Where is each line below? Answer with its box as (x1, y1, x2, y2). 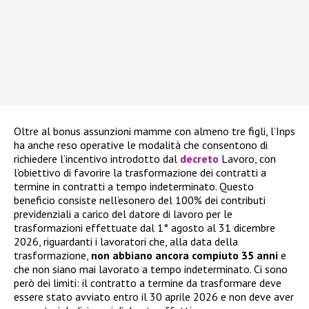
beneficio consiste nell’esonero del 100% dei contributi (14, 192, 266, 207)
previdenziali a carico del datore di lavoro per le (14, 206, 232, 221)
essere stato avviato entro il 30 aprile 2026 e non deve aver (14, 289, 294, 303)
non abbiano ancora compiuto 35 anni (91, 248, 281, 262)
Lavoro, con (219, 151, 276, 166)
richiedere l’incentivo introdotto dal (14, 151, 180, 166)
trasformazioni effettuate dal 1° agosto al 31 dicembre (14, 220, 275, 235)
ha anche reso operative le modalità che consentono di (14, 137, 268, 152)
